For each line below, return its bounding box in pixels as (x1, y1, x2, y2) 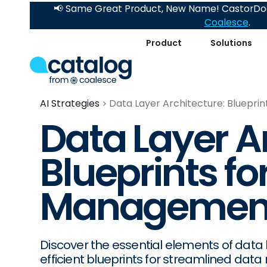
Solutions (210, 36, 253, 49)
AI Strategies (40, 97, 100, 110)
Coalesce (204, 16, 249, 29)
